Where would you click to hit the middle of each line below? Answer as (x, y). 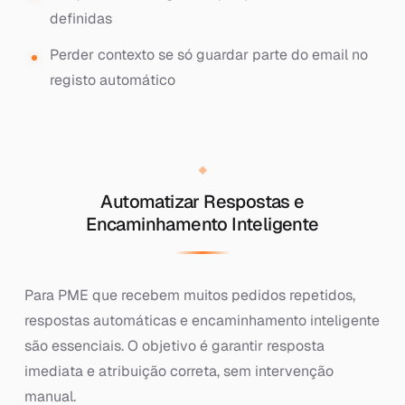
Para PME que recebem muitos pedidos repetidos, (189, 295)
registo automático (112, 80)
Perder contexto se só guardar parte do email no (208, 55)
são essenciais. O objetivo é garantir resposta (174, 346)
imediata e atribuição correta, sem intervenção (179, 371)
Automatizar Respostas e (202, 202)
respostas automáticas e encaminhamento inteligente (202, 320)
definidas (80, 19)
